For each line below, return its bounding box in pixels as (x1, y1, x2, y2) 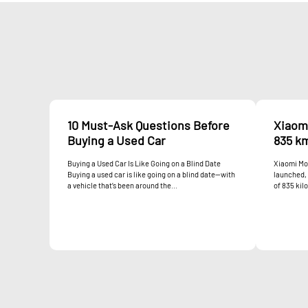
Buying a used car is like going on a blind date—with (67, 169, 235, 179)
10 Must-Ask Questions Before (67, 117, 230, 133)
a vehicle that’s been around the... (67, 180, 177, 190)
